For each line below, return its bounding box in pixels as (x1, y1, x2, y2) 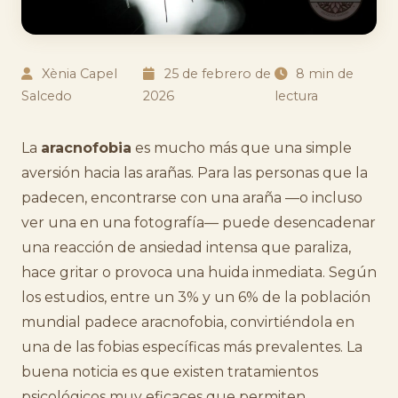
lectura (274, 88, 318, 104)
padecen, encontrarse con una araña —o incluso (21, 189, 362, 206)
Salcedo (21, 88, 72, 104)
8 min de (292, 66, 354, 82)
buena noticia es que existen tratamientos (21, 363, 318, 380)
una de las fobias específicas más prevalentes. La (21, 338, 362, 355)
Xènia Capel (38, 66, 118, 82)
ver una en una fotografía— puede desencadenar (21, 214, 376, 231)
